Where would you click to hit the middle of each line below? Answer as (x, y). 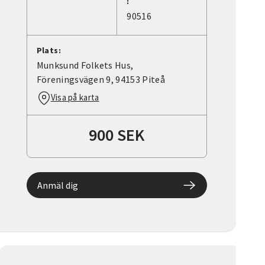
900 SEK (117, 135)
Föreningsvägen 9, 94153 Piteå (101, 80)
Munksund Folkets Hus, (85, 65)
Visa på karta (75, 98)
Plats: (49, 51)
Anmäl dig (57, 185)
